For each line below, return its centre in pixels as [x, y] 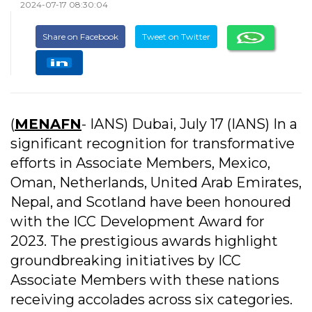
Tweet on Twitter [176, 37]
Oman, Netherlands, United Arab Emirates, [156, 183]
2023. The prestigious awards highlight [144, 241]
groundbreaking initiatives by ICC [126, 261]
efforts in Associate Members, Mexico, [140, 163]
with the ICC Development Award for [138, 222]
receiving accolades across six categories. [151, 300]
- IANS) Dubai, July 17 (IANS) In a [189, 124]
